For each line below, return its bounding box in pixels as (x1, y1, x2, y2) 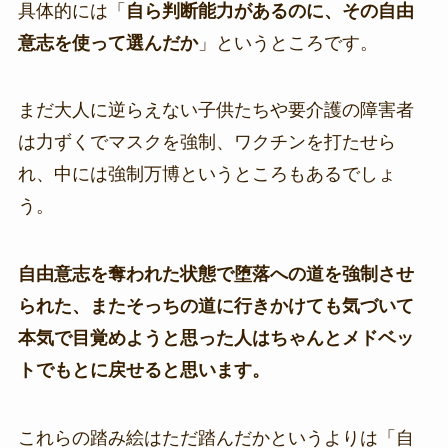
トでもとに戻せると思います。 (17, 360, 270, 381)
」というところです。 (197, 32, 378, 53)
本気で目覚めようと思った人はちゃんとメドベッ (17, 328, 414, 349)
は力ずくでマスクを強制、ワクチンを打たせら (17, 132, 396, 153)
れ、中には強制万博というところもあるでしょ (17, 164, 396, 185)
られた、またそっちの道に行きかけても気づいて (17, 296, 414, 317)
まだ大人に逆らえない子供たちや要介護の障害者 (17, 100, 414, 121)
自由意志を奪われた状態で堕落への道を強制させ (17, 264, 414, 285)
